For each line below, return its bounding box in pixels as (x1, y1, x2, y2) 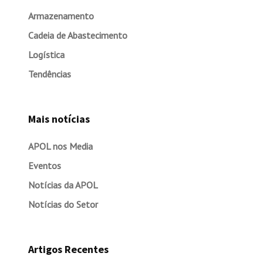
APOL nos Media (28, 140, 93, 152)
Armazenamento (28, 10, 94, 22)
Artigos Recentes (28, 242, 109, 256)
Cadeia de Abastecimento (28, 29, 127, 41)
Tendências (28, 68, 71, 80)
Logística (28, 49, 65, 60)
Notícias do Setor (28, 198, 98, 210)
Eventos (28, 160, 61, 171)
